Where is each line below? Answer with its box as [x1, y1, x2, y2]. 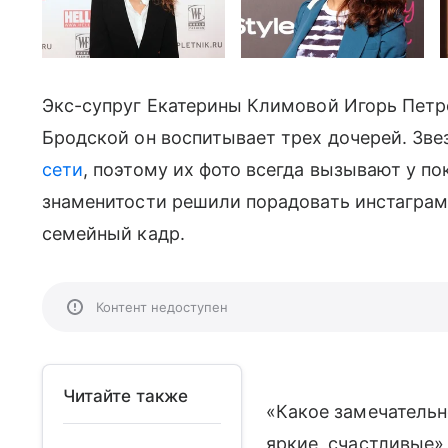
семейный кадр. [42, 223, 185, 244]
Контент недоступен [96, 299, 228, 315]
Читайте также [63, 386, 188, 406]
